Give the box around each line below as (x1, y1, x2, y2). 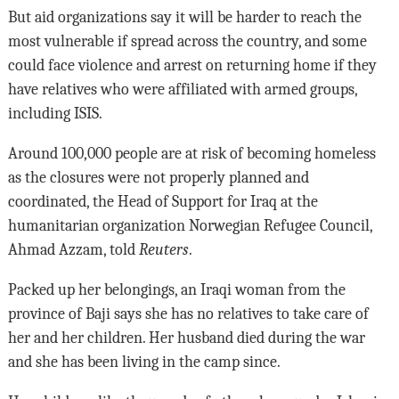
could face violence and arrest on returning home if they (7, 56, 377, 75)
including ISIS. (7, 104, 102, 123)
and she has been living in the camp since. (7, 353, 281, 371)
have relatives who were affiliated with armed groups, (7, 80, 357, 99)
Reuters (138, 240, 189, 259)
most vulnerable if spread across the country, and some (7, 32, 367, 51)
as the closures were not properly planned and (7, 168, 309, 187)
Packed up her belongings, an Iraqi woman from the (7, 281, 346, 299)
